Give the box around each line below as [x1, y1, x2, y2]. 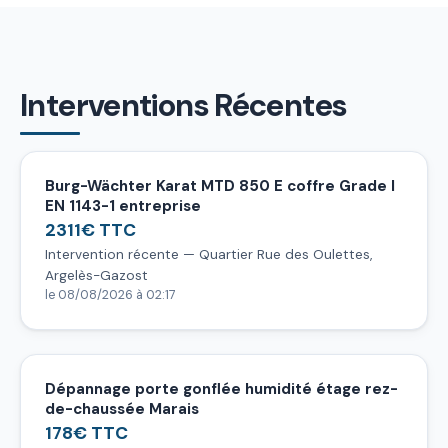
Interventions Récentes [20, 84, 347, 126]
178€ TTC [45, 421, 128, 444]
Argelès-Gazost [45, 266, 148, 284]
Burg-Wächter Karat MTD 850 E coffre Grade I [45, 175, 395, 196]
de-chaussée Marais [45, 398, 199, 419]
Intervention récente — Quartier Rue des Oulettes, [45, 245, 372, 263]
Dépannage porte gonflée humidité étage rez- [45, 378, 398, 399]
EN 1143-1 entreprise [45, 195, 201, 216]
